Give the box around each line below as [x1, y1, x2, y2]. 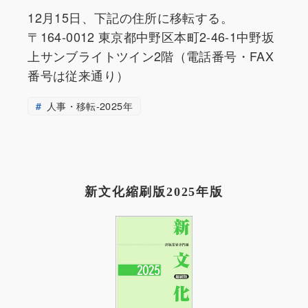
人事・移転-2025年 [43, 98, 133, 113]
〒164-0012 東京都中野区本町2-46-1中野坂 [27, 27, 275, 45]
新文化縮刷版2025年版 [85, 184, 223, 199]
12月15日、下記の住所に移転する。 [27, 8, 233, 26]
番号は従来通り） [27, 65, 129, 84]
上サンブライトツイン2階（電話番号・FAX [27, 46, 274, 65]
